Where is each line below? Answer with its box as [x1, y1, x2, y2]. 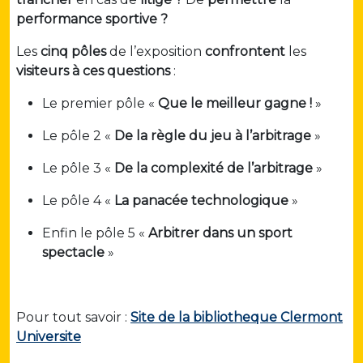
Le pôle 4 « [42, 193, 114, 209]
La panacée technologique [114, 193, 288, 209]
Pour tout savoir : [16, 310, 130, 326]
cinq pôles [41, 44, 106, 60]
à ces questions [72, 63, 170, 79]
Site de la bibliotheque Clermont [130, 310, 343, 326]
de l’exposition [106, 44, 205, 60]
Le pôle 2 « [42, 128, 114, 144]
